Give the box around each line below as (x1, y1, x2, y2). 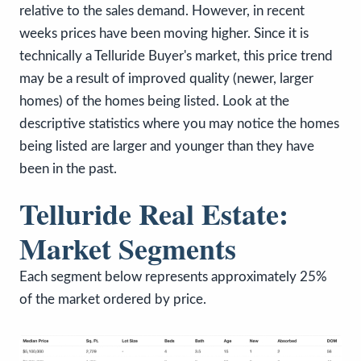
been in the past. (19, 161, 117, 176)
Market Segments (19, 226, 236, 269)
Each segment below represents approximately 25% (19, 269, 327, 284)
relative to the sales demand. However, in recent (19, 3, 305, 18)
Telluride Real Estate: (19, 192, 288, 234)
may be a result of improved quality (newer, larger (19, 71, 313, 85)
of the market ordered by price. (19, 292, 206, 306)
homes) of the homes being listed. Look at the (19, 93, 289, 108)
